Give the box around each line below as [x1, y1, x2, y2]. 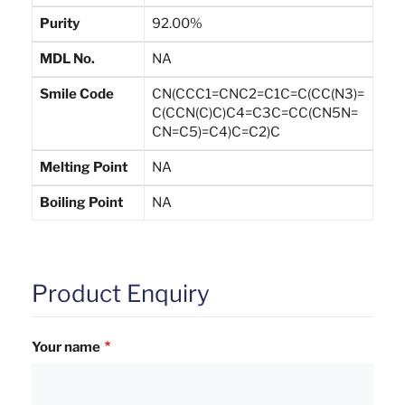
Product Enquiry [32, 278, 210, 307]
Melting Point [40, 158, 127, 175]
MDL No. [40, 50, 95, 67]
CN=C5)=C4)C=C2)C [152, 123, 280, 140]
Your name [32, 338, 100, 355]
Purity [40, 14, 80, 32]
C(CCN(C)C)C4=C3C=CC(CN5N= [152, 104, 358, 121]
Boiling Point [40, 193, 123, 211]
